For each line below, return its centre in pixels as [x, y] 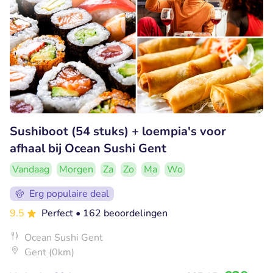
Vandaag [31, 169]
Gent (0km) [49, 252]
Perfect [58, 213]
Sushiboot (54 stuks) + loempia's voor [118, 131]
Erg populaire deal [69, 193]
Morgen [76, 169]
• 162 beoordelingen [122, 213]
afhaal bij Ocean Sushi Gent [88, 148]
